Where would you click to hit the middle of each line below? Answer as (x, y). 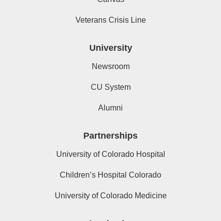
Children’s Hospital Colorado (110, 175)
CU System (110, 87)
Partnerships (110, 136)
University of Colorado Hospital (110, 154)
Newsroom (110, 67)
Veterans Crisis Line (110, 20)
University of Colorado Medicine (110, 196)
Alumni (110, 108)
